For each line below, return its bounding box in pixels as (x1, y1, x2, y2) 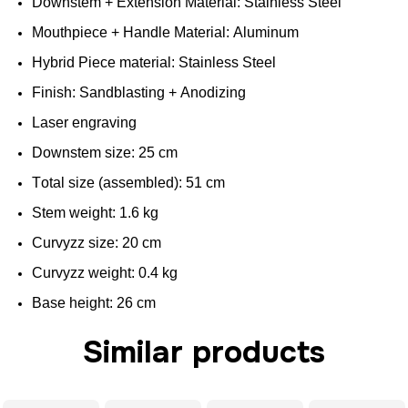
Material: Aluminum (170, 24, 299, 40)
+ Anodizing (165, 84, 246, 100)
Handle (123, 24, 170, 40)
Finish (32, 84, 72, 100)
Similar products (83, 331, 325, 372)
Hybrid (32, 54, 75, 70)
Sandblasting (79, 84, 165, 100)
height (69, 294, 109, 311)
